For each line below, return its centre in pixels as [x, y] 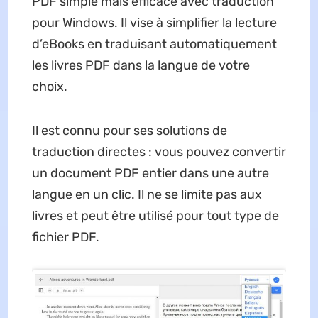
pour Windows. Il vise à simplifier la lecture [154, 23]
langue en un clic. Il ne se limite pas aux [147, 195]
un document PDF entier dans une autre [150, 174]
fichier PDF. [65, 237]
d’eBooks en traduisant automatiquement [154, 44]
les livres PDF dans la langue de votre [141, 66]
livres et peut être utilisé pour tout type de [155, 216]
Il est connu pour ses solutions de [129, 131]
